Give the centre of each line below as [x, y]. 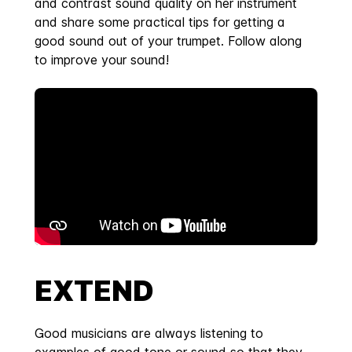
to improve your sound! [102, 59]
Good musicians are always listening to [149, 334]
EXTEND [94, 291]
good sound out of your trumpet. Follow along [168, 40]
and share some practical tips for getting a [160, 22]
